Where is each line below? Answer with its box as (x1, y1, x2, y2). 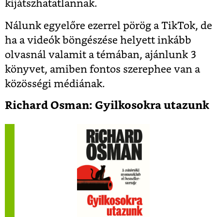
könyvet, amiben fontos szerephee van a (5, 64, 200, 75)
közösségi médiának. (5, 78, 108, 89)
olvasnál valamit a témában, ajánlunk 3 (5, 49, 197, 60)
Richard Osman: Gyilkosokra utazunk (5, 100, 209, 111)
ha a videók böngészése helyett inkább (5, 35, 191, 46)
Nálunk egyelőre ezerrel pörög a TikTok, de (5, 20, 212, 31)
